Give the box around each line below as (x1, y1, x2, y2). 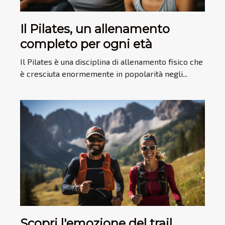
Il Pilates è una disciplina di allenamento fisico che (20, 57, 203, 67)
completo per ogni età (20, 37, 152, 52)
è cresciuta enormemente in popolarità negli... (20, 69, 187, 79)
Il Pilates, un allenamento (20, 22, 170, 37)
